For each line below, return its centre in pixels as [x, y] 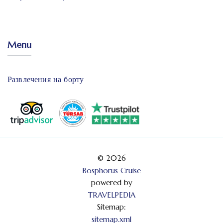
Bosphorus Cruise [111, 170]
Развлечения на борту [46, 79]
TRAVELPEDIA [111, 195]
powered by [111, 182]
